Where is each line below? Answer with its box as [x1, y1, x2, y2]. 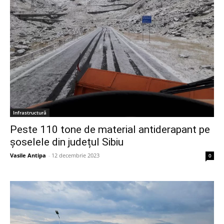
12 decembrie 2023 [51, 151, 99, 159]
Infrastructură [13, 108, 46, 116]
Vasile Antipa [10, 151, 46, 159]
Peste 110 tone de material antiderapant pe [10, 123, 210, 135]
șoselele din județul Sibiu [10, 135, 123, 148]
